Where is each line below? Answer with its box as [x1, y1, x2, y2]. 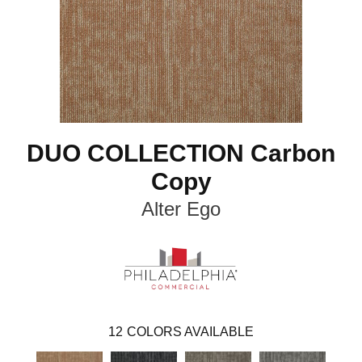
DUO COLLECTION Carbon [27, 140, 335, 167]
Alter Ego [141, 198, 221, 221]
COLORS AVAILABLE [127, 324, 254, 339]
